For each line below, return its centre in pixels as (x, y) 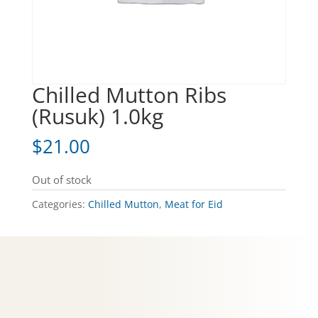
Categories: (60, 204)
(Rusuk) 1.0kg (97, 116)
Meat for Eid (193, 204)
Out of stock (61, 180)
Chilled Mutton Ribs (129, 95)
